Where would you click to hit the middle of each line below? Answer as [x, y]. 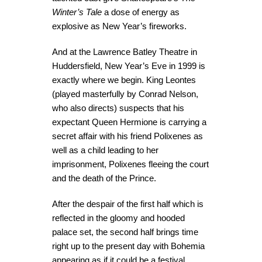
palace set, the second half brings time [125, 232]
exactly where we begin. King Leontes [124, 80]
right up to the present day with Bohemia [128, 246]
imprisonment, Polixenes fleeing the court [130, 164]
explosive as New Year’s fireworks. [119, 26]
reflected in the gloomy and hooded [118, 218]
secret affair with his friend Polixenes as [127, 136]
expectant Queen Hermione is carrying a [129, 122]
